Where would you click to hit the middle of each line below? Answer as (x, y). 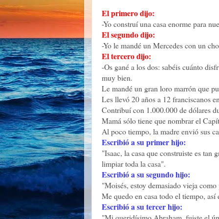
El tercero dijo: (126, 56)
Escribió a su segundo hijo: (146, 174)
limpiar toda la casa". (134, 163)
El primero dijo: (128, 13)
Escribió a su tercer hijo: (142, 206)
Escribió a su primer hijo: (144, 142)
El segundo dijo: (128, 34)
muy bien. (117, 77)
